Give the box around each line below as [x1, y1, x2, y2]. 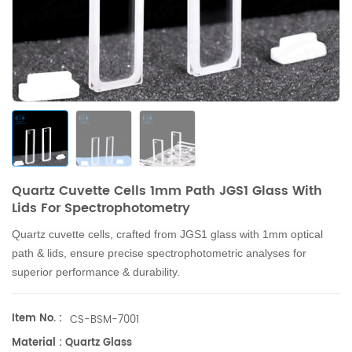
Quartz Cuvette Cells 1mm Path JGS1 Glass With [12, 181, 322, 201]
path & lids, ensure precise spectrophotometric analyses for [12, 247, 306, 259]
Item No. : [12, 310, 62, 327]
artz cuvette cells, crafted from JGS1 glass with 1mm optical [27, 228, 323, 240]
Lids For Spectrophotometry [12, 198, 190, 218]
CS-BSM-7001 [70, 312, 139, 329]
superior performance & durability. [12, 266, 180, 278]
